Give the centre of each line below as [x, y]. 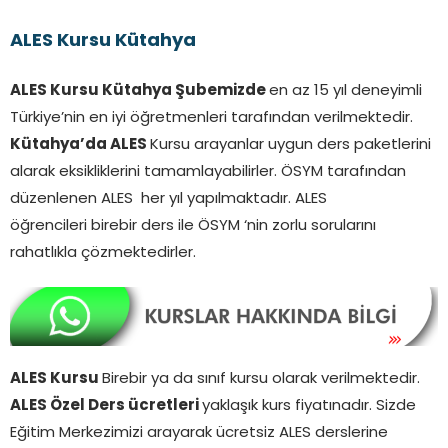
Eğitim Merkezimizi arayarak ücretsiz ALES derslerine [199, 434]
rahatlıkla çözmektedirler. [103, 253]
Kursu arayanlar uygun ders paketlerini [290, 145]
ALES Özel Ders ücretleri [106, 407]
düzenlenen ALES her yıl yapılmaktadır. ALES [168, 199]
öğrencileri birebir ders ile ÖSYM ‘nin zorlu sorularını [193, 226]
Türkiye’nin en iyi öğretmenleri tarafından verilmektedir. [211, 118]
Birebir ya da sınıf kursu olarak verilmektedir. [261, 380]
